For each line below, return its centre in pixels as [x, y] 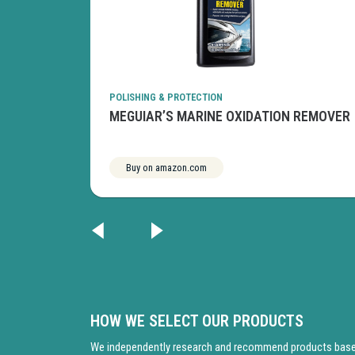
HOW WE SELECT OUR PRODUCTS [197, 321]
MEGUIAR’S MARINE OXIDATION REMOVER [230, 117]
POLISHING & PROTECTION [166, 97]
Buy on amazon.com [166, 168]
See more [279, 168]
